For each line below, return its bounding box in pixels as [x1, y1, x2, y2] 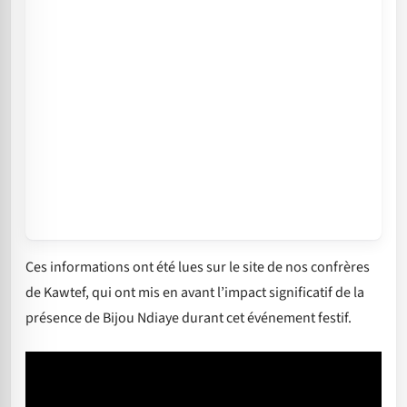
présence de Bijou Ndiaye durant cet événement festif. [25, 308, 352, 329]
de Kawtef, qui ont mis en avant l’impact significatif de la [25, 283, 364, 303]
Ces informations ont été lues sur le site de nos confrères [25, 257, 370, 278]
